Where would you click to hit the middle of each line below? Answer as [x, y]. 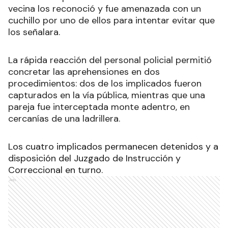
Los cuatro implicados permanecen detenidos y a [113, 147]
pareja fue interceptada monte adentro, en [99, 107]
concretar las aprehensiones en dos [84, 72]
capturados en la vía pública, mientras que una [107, 95]
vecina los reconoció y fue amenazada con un [105, 9]
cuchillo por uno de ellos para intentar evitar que [111, 20]
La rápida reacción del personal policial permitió [110, 60]
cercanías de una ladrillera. [64, 119]
